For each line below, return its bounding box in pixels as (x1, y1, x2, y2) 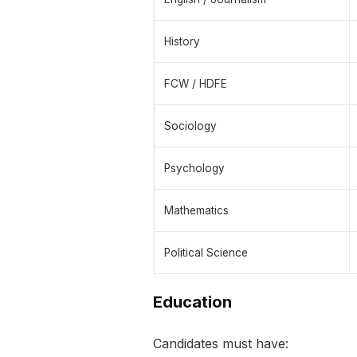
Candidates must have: (153, 335, 288, 352)
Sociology (164, 120, 217, 133)
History (164, 35, 200, 49)
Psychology (164, 162, 225, 175)
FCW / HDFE (164, 77, 227, 91)
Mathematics (164, 204, 229, 218)
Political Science (164, 246, 248, 260)
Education (153, 292, 232, 312)
